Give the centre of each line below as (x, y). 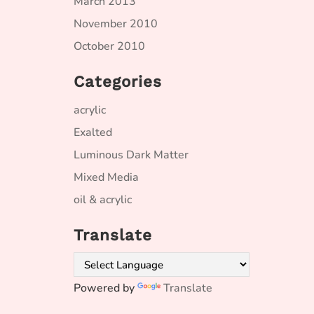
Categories (118, 81)
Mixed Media (106, 177)
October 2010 (109, 46)
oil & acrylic (103, 200)
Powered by (105, 288)
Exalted (93, 132)
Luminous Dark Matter (131, 155)
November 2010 (116, 24)
